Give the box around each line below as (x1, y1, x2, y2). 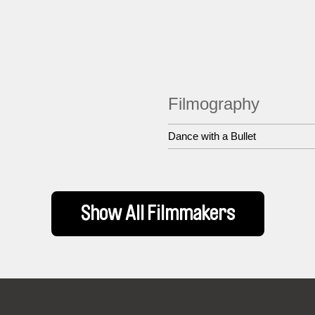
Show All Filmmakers (80, 204, 235, 224)
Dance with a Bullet (168, 130, 256, 142)
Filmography (168, 94, 259, 113)
